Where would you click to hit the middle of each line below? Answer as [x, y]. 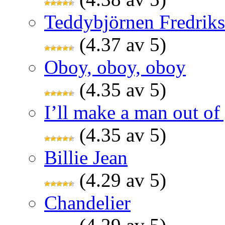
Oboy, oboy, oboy [115, 67]
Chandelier [87, 203]
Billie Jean [86, 158]
